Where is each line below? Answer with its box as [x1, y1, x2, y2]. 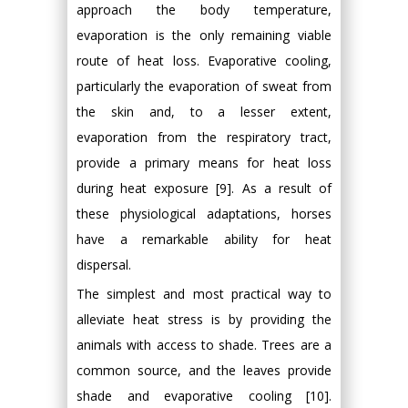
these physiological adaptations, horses [76, 205, 331, 222]
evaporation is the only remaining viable [76, 26, 331, 44]
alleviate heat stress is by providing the [76, 311, 331, 328]
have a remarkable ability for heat [76, 230, 331, 248]
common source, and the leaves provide [76, 362, 331, 379]
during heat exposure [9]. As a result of [76, 179, 331, 197]
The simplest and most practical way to [76, 285, 331, 302]
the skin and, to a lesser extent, [76, 103, 331, 120]
